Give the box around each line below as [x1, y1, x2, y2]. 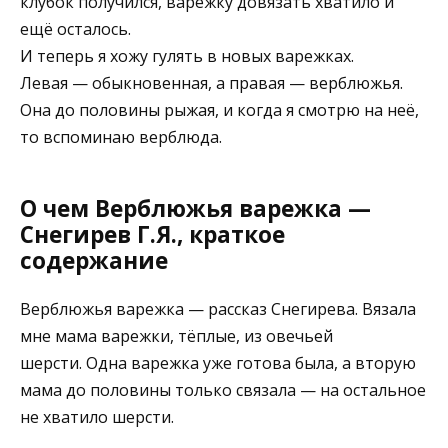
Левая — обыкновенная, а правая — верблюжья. [20, 71, 403, 94]
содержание [20, 244, 168, 276]
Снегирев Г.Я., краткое [20, 218, 285, 250]
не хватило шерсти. [20, 406, 174, 429]
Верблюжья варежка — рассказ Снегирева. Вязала [20, 298, 416, 321]
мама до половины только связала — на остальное [20, 379, 426, 402]
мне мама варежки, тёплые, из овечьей [20, 325, 333, 348]
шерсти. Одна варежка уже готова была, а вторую [20, 352, 416, 375]
